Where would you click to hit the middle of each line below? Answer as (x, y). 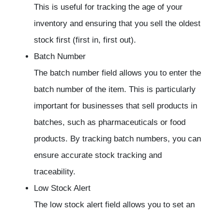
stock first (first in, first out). (85, 40)
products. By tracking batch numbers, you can (117, 139)
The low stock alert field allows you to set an (114, 205)
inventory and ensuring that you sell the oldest (117, 24)
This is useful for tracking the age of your (108, 7)
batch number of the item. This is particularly (115, 90)
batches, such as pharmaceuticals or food (110, 123)
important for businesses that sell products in (116, 106)
